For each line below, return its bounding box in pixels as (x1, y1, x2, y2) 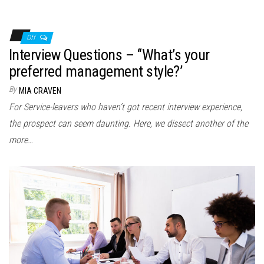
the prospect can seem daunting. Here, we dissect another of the (9, 117, 248, 129)
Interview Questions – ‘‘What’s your (9, 45, 210, 64)
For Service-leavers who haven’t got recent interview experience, (9, 101, 242, 113)
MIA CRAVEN (19, 85, 61, 95)
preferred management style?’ (9, 62, 183, 80)
